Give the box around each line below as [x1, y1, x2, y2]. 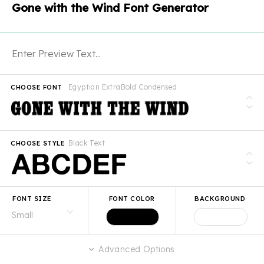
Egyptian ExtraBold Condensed [68, 82, 177, 91]
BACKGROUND [194, 194, 246, 203]
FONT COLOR [108, 194, 155, 203]
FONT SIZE [12, 194, 52, 203]
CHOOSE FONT [11, 82, 62, 91]
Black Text [68, 138, 105, 147]
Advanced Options [95, 243, 175, 255]
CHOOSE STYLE [11, 138, 65, 147]
